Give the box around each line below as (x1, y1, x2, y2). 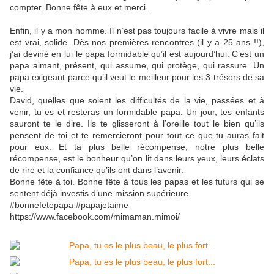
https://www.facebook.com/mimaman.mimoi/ (10, 212, 180, 222)
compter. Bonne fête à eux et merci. (10, 2, 148, 13)
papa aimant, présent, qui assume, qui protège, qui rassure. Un (10, 61, 264, 71)
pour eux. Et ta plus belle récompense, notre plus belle (10, 142, 264, 152)
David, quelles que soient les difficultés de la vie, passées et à (10, 95, 264, 106)
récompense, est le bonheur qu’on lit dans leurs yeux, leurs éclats (10, 154, 264, 164)
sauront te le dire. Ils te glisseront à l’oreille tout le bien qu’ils (10, 119, 264, 129)
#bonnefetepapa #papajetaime (10, 200, 128, 210)
